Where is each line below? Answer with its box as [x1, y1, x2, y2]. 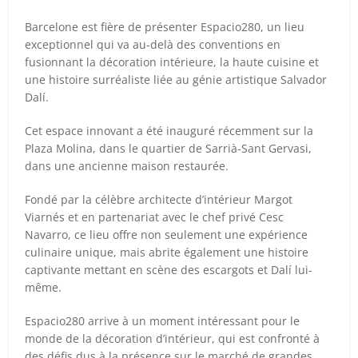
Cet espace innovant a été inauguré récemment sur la [25, 122, 314, 138]
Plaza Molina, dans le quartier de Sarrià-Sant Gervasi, [25, 140, 312, 156]
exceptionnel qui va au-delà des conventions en [25, 36, 281, 52]
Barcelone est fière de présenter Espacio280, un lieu [25, 18, 305, 34]
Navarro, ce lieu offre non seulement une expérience [25, 226, 308, 242]
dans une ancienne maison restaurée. [25, 157, 229, 173]
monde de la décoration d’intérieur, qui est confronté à [25, 330, 320, 346]
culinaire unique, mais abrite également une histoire [25, 244, 309, 260]
